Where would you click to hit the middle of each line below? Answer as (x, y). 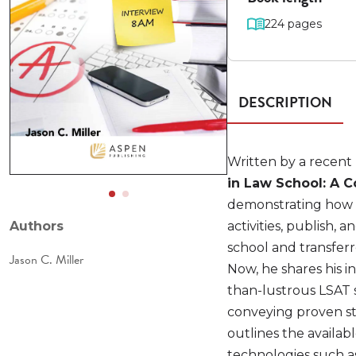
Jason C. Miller (46, 260)
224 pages (294, 24)
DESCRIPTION (286, 102)
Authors (37, 226)
